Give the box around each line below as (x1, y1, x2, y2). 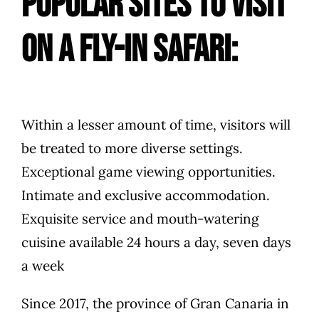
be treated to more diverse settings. (21, 140, 243, 157)
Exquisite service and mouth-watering (21, 210, 259, 228)
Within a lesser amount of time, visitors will (21, 116, 291, 134)
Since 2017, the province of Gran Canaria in (21, 295, 289, 313)
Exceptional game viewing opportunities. (21, 163, 276, 181)
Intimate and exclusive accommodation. (21, 187, 270, 204)
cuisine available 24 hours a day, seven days (21, 234, 291, 251)
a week (21, 257, 64, 275)
